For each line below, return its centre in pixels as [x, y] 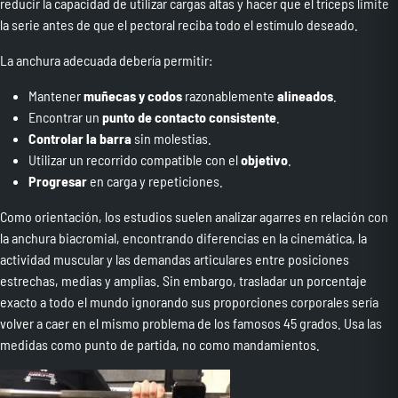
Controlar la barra [80, 139]
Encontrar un [65, 117]
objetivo [264, 160]
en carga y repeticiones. [156, 181]
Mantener [56, 96]
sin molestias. [171, 139]
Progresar [59, 181]
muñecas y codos [133, 96]
